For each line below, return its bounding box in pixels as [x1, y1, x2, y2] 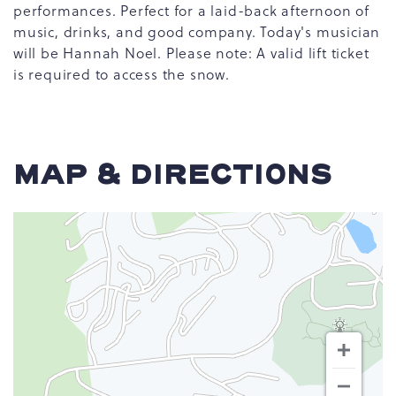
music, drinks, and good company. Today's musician [13, 21, 381, 42]
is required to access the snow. [13, 64, 230, 84]
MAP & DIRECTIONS [13, 155, 332, 194]
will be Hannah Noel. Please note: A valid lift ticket [13, 42, 369, 63]
